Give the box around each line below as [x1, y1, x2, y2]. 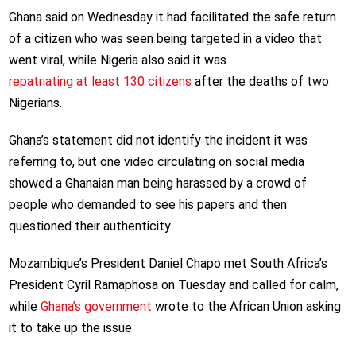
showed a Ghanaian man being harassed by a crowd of [8, 176, 307, 192]
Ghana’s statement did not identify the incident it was [8, 133, 308, 149]
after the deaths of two [191, 74, 329, 90]
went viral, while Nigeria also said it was [8, 52, 226, 68]
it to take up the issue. [8, 320, 134, 336]
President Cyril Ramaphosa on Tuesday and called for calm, [8, 277, 339, 293]
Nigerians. [8, 95, 62, 111]
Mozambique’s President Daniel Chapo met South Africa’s [8, 256, 327, 272]
